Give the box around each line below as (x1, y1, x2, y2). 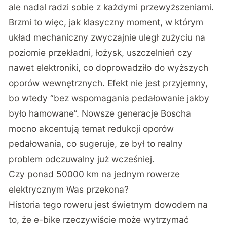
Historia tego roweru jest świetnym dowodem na (9, 199, 208, 210)
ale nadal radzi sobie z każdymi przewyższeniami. (9, 2, 214, 13)
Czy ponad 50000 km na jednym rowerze (9, 169, 180, 180)
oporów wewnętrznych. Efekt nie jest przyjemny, (9, 78, 208, 89)
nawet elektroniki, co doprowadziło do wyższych (9, 62, 209, 73)
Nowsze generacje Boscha (82, 108, 192, 119)
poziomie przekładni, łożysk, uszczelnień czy (9, 47, 193, 58)
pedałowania (9, 138, 62, 149)
